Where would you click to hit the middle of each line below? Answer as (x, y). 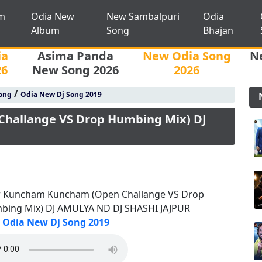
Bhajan (218, 30)
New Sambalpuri (143, 16)
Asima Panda (75, 56)
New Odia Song (187, 56)
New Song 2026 (75, 70)
